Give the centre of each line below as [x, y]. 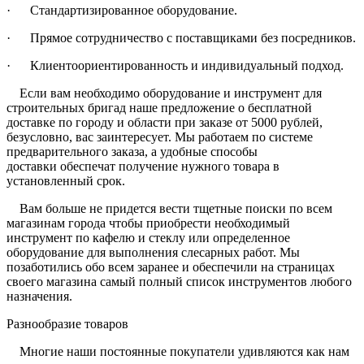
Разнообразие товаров [67, 323]
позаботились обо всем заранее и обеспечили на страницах [171, 266]
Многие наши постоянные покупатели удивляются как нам [178, 351]
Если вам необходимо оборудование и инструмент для [164, 93]
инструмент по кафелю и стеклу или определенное [148, 237]
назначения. [39, 296]
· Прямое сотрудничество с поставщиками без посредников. [181, 37]
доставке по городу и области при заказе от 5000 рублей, [165, 122]
